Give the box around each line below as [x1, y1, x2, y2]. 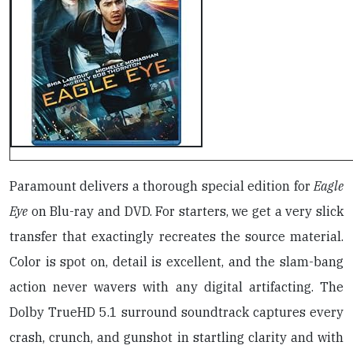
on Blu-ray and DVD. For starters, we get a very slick [28, 203, 344, 219]
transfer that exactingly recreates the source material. [9, 229, 344, 244]
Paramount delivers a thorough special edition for [9, 178, 314, 194]
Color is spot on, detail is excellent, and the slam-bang [9, 254, 344, 269]
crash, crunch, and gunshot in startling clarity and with [9, 329, 344, 345]
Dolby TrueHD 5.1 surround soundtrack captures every [9, 304, 344, 320]
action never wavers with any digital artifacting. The [9, 279, 344, 295]
